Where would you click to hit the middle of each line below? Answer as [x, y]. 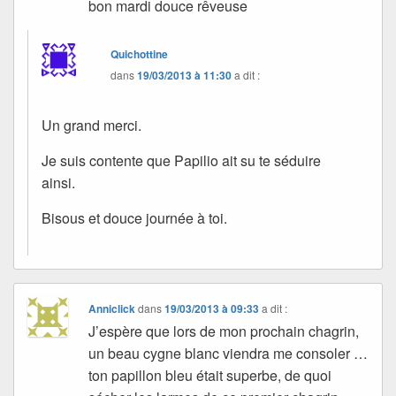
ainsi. [58, 182]
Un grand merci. [91, 125]
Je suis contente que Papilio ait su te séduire [181, 160]
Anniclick [112, 308]
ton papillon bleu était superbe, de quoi [210, 375]
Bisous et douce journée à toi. [134, 217]
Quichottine [140, 53]
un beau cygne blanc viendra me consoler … [228, 353]
